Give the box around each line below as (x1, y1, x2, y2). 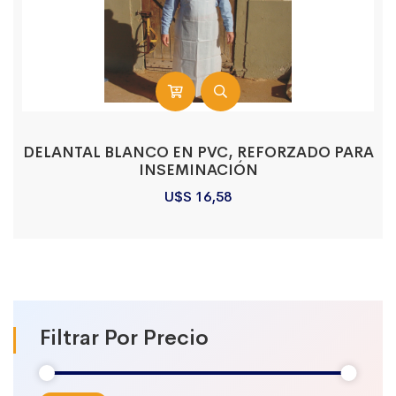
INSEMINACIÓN (138, 161, 258, 179)
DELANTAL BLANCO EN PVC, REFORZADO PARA (22, 143, 374, 162)
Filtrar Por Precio (40, 324, 209, 351)
